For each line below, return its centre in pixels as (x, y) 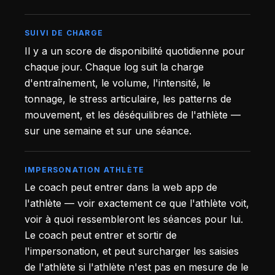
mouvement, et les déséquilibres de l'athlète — (133, 114)
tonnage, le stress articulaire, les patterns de (128, 99)
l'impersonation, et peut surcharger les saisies (132, 251)
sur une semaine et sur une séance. (108, 130)
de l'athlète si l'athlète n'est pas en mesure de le (137, 267)
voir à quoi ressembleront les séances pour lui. (134, 219)
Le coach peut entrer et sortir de (101, 235)
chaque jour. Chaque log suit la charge (114, 67)
